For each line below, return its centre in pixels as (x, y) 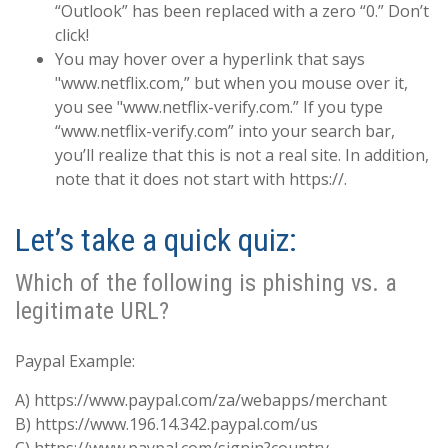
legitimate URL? (92, 311)
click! (72, 35)
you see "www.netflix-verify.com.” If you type (219, 107)
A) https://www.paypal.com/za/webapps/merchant (201, 400)
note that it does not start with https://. (201, 179)
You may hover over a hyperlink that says (210, 59)
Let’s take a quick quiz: (156, 240)
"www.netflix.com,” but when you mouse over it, (231, 83)
